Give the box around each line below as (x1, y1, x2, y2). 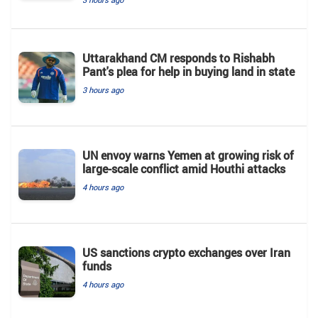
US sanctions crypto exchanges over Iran (82, 244, 290, 261)
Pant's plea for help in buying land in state (82, 63, 295, 79)
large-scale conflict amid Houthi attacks (82, 160, 285, 177)
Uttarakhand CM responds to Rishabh (82, 50, 275, 66)
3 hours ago (82, 84, 124, 95)
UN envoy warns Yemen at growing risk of (82, 147, 294, 163)
